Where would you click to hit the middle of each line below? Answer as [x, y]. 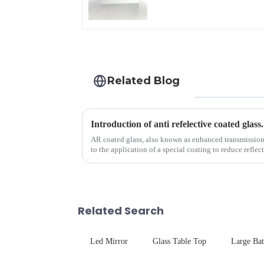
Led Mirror [109, 242]
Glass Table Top [179, 242]
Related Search [121, 211]
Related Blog [144, 81]
